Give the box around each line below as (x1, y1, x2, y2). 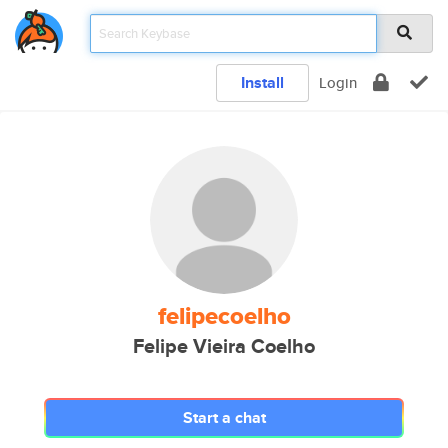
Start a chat (182, 406, 266, 429)
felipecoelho (157, 298, 291, 334)
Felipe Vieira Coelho (133, 332, 315, 361)
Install (241, 71, 284, 94)
